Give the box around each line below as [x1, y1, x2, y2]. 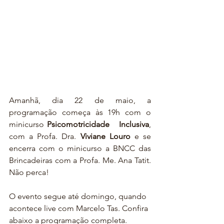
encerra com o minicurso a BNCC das [9, 143, 151, 153]
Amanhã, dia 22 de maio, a [9, 95, 151, 105]
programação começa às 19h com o [9, 107, 151, 117]
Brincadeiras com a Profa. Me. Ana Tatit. [9, 155, 151, 165]
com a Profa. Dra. [9, 131, 80, 141]
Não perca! [9, 167, 49, 177]
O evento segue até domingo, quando [9, 191, 148, 201]
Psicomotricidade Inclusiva [47, 119, 149, 129]
